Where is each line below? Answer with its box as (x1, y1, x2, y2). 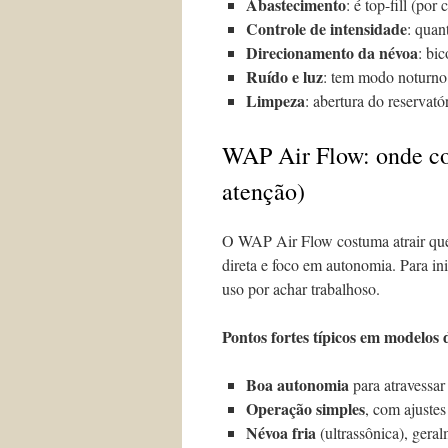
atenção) (222, 175, 305, 207)
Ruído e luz (246, 65, 323, 88)
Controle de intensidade (246, 17, 407, 40)
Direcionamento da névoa (246, 41, 418, 64)
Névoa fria (246, 421, 316, 444)
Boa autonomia (246, 373, 349, 396)
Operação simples (246, 397, 365, 420)
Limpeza (246, 89, 305, 112)
